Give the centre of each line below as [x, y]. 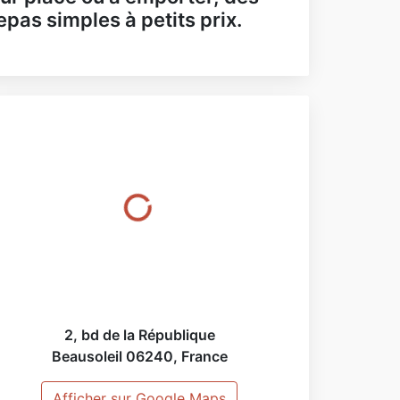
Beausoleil [87, 356]
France [204, 356]
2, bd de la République [139, 334]
